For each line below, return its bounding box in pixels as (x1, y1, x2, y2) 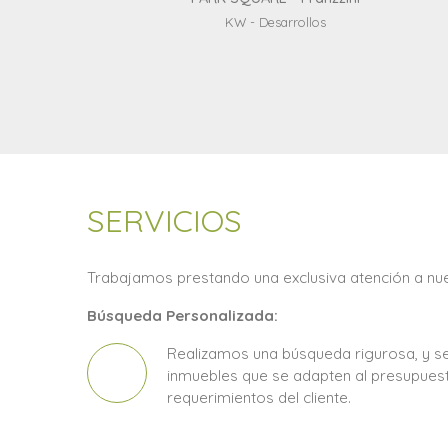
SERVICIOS (87, 200, 242, 240)
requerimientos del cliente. (167, 387, 351, 407)
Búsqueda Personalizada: (87, 305, 278, 325)
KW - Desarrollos (225, 13, 327, 30)
